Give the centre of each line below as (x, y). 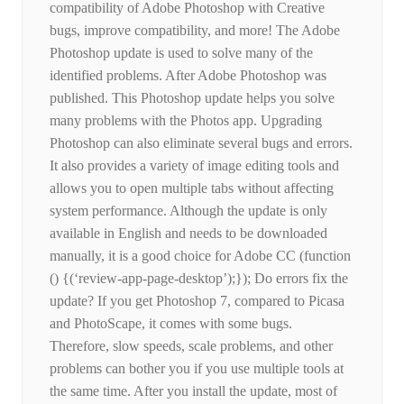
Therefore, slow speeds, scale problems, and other (191, 346)
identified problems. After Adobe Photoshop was (188, 76)
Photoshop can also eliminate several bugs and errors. (201, 143)
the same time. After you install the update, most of (193, 391)
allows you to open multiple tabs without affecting (192, 188)
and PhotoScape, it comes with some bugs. (171, 324)
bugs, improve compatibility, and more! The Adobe (195, 31)
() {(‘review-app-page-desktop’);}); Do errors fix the (199, 279)
